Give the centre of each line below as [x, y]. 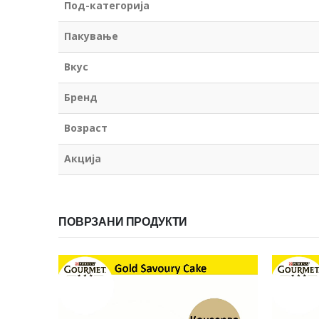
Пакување [91, 36]
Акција [83, 158]
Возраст [86, 127]
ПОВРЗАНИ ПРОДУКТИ [123, 221]
